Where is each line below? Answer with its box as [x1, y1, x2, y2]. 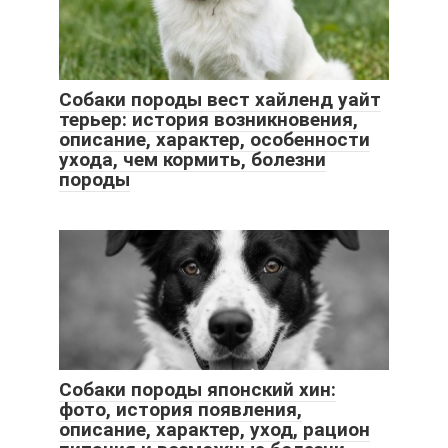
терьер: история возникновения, [59, 108, 358, 132]
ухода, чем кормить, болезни [59, 148, 326, 172]
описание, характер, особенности [59, 128, 370, 152]
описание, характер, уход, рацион [59, 418, 370, 442]
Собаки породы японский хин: [59, 378, 336, 402]
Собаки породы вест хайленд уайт [59, 88, 381, 112]
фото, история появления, [59, 398, 302, 422]
